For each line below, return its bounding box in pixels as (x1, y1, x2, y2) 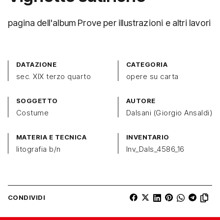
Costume (16, 108, 49, 117)
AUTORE (126, 96, 156, 105)
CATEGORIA (126, 60, 168, 68)
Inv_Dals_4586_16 (126, 144, 185, 154)
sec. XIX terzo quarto (16, 71, 91, 81)
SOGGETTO (16, 96, 58, 105)
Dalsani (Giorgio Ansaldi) (126, 108, 212, 117)
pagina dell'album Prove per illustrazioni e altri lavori (8, 17, 211, 28)
